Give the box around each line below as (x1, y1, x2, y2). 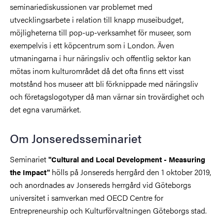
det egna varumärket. (10, 103, 81, 115)
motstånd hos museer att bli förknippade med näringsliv (10, 77, 198, 89)
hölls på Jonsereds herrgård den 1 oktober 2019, (52, 166, 211, 178)
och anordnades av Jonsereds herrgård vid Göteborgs (10, 179, 191, 190)
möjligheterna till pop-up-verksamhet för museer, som (10, 26, 191, 38)
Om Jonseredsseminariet (10, 129, 142, 147)
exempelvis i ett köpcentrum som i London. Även (10, 39, 174, 51)
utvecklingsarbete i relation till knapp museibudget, (10, 13, 184, 25)
